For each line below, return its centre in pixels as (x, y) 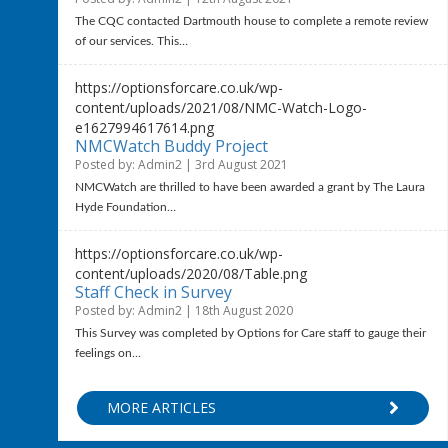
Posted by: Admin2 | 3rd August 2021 (182, 164)
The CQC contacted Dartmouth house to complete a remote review (252, 21)
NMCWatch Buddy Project (172, 146)
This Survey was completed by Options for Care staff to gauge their (251, 333)
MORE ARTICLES (162, 407)
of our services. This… (132, 41)
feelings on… (108, 353)
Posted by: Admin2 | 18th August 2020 (184, 310)
